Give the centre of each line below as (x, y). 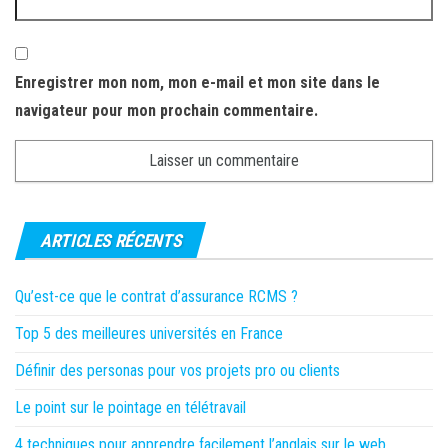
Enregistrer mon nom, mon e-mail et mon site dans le (197, 82)
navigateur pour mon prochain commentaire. (166, 110)
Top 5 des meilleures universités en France (149, 333)
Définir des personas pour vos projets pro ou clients (177, 370)
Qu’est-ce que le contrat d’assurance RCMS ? (156, 296)
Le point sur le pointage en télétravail (130, 407)
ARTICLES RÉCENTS (111, 240)
